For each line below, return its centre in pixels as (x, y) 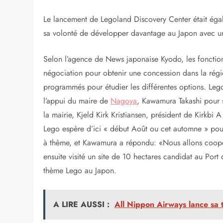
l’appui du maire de (77, 101)
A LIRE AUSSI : (82, 204)
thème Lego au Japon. (80, 170)
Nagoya (124, 101)
